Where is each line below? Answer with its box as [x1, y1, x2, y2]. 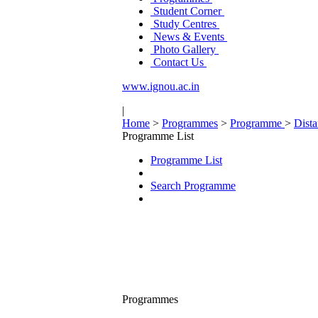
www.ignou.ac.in [122, 80, 199, 92]
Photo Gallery [150, 43, 219, 55]
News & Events [150, 31, 227, 43]
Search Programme [150, 180, 236, 192]
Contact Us [150, 56, 207, 68]
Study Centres [150, 18, 219, 30]
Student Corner [150, 5, 224, 17]
